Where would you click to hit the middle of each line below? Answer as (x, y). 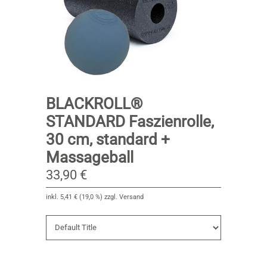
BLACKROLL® (94, 103)
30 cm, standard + (108, 139)
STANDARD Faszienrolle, (130, 121)
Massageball (90, 157)
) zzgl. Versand (122, 197)
